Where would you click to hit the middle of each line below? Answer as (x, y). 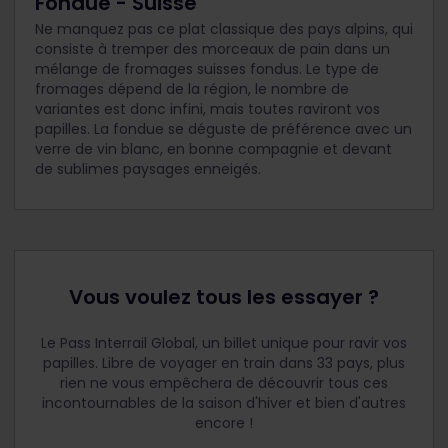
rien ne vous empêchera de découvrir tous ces (224, 382)
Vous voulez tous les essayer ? (224, 296)
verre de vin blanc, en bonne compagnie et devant (213, 148)
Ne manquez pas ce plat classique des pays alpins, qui (224, 28)
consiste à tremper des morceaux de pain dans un (212, 48)
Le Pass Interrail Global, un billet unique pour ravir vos (224, 342)
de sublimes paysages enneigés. (148, 168)
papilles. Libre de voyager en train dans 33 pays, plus (224, 362)
